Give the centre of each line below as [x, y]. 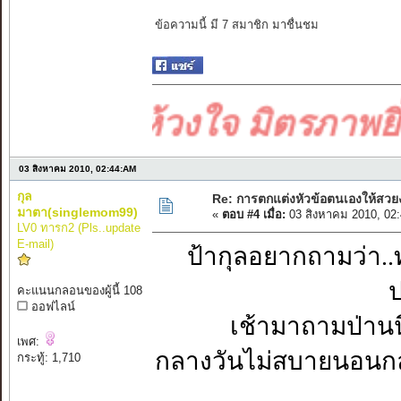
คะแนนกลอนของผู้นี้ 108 [79, 291]
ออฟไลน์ [51, 307]
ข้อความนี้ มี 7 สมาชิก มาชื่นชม [236, 25]
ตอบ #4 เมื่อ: [253, 215]
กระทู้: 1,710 [48, 358]
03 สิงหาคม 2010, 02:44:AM [77, 169]
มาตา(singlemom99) [77, 213]
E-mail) [35, 244]
